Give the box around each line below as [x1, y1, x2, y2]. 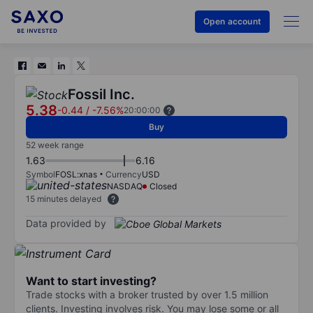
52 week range [26, 140, 84, 150]
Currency [105, 169, 142, 180]
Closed [150, 181, 177, 191]
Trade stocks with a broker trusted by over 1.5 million [26, 288, 268, 300]
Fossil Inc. [68, 86, 135, 103]
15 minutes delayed [26, 194, 101, 204]
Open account [203, 16, 261, 27]
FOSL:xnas [55, 169, 97, 180]
